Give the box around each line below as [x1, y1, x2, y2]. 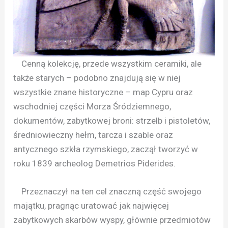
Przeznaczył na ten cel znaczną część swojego [13, 186, 202, 197]
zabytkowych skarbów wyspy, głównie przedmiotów [13, 215, 211, 225]
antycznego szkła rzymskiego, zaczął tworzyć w [13, 144, 198, 155]
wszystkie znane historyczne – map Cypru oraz [13, 87, 193, 98]
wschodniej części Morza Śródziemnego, [13, 101, 172, 112]
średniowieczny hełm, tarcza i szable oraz [13, 130, 174, 140]
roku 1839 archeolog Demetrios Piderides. [13, 158, 176, 169]
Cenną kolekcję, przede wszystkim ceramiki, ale [13, 59, 202, 69]
